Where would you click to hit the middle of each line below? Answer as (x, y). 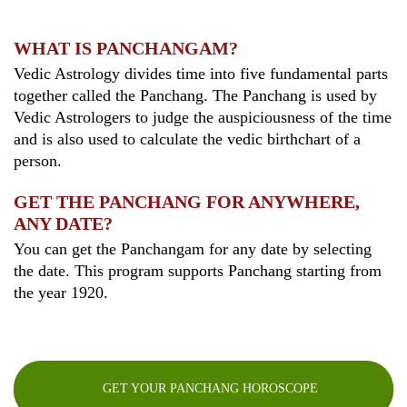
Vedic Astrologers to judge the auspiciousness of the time (203, 118)
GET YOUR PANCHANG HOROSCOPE (210, 389)
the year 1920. (61, 293)
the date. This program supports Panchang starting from (198, 271)
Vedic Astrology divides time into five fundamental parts (201, 74)
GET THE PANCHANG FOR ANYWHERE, (187, 201)
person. (38, 161)
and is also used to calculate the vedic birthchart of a (187, 139)
